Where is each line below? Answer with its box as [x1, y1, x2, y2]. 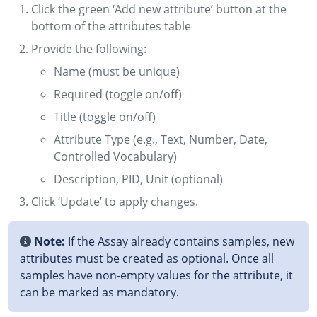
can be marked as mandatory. [20, 284, 179, 300]
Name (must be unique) [54, 63, 180, 79]
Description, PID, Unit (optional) [54, 171, 223, 187]
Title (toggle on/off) [54, 108, 156, 125]
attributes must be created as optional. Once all [20, 250, 274, 266]
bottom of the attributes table [31, 18, 191, 34]
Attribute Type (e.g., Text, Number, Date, [54, 131, 267, 147]
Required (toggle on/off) [54, 86, 182, 102]
